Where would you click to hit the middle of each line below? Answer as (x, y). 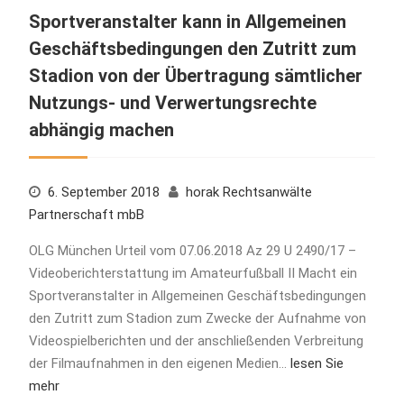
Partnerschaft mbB (86, 214)
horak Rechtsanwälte (248, 192)
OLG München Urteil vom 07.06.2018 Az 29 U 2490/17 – (192, 250)
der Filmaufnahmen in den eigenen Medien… (159, 363)
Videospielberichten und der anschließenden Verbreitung (196, 340)
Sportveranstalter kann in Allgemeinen (187, 21)
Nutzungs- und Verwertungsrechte (172, 102)
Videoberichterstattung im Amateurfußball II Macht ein (193, 273)
